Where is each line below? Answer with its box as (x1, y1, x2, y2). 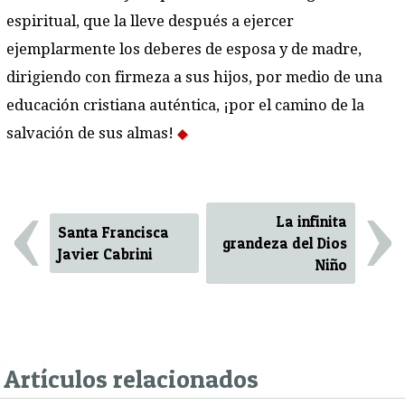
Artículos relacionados (4, 363, 259, 394)
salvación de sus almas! (6, 125, 177, 143)
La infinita (276, 212, 347, 231)
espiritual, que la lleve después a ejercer (6, 13, 294, 31)
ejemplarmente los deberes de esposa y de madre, (6, 41, 362, 59)
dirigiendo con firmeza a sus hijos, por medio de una (6, 69, 382, 87)
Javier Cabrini (58, 244, 154, 263)
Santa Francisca (58, 222, 170, 241)
